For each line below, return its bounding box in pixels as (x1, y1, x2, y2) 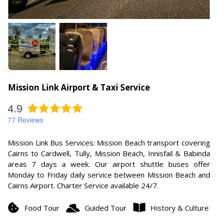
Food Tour (24, 203, 59, 213)
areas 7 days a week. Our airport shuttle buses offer (8, 159, 210, 169)
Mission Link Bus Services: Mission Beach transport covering (8, 138, 210, 147)
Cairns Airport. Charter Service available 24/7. (8, 181, 159, 190)
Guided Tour (85, 203, 127, 213)
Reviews (16, 115, 43, 125)
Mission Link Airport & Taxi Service (8, 82, 150, 93)
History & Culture (150, 203, 209, 213)
